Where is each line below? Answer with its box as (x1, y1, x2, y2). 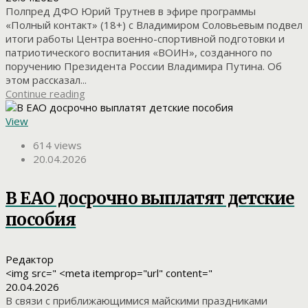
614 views (33, 138, 82, 153)
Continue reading (5, 87, 85, 101)
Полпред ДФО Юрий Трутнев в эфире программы (5, 4, 256, 19)
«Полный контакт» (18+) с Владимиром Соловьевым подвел (5, 18, 302, 32)
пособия (5, 209, 76, 231)
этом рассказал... (5, 73, 87, 87)
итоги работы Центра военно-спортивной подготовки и (5, 32, 285, 46)
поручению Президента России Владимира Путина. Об (5, 59, 282, 74)
